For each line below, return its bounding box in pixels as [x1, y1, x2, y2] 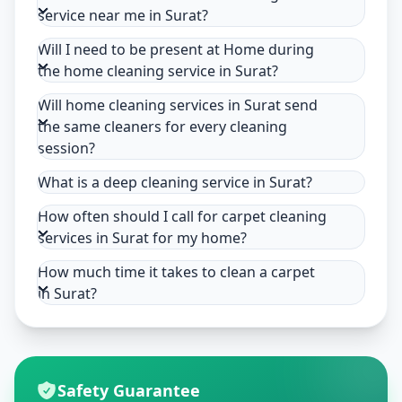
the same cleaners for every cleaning [38, 117, 287, 137]
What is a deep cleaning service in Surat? [38, 172, 312, 193]
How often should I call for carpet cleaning [38, 206, 327, 227]
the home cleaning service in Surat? [38, 61, 278, 82]
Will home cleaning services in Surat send [38, 95, 318, 116]
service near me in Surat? [38, 5, 208, 26]
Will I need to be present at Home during [38, 39, 314, 60]
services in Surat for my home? [38, 228, 247, 249]
